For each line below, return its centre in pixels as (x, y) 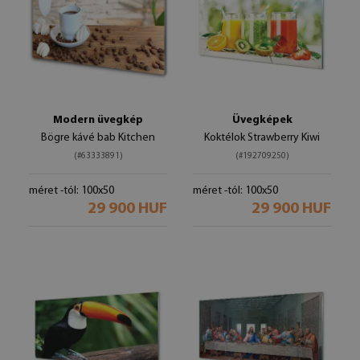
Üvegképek (262, 120)
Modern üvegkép (98, 120)
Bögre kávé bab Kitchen (98, 138)
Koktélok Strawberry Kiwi (262, 138)
